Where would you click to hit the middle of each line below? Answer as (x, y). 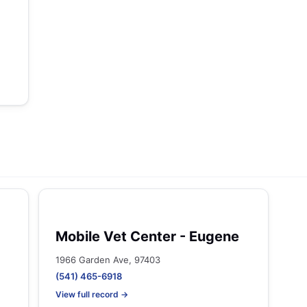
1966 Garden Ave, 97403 (108, 260)
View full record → (92, 294)
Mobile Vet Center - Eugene (147, 236)
